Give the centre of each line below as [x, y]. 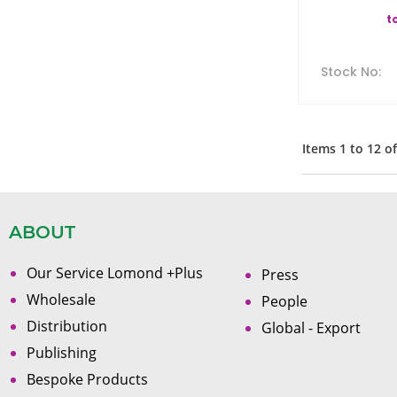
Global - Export [311, 328]
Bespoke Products [87, 379]
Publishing [62, 353]
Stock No [350, 72]
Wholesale [61, 300]
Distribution [67, 326]
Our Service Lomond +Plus [115, 273]
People [284, 301]
